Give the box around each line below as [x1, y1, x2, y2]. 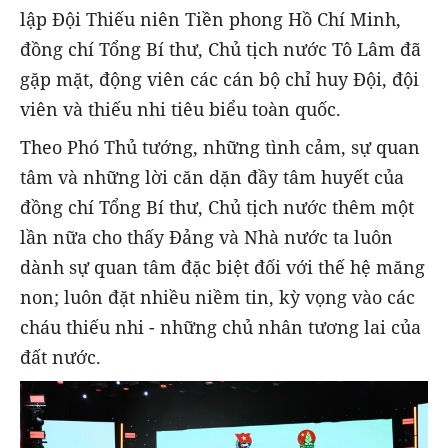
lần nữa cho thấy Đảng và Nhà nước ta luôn [20, 225, 393, 250]
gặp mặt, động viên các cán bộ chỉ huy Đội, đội [20, 67, 419, 92]
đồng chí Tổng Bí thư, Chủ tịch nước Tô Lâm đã [20, 37, 421, 62]
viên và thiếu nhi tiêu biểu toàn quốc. [20, 97, 341, 122]
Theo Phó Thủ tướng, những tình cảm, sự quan [20, 135, 420, 160]
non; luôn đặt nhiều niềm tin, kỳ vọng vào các [20, 285, 415, 310]
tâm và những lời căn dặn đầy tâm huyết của [20, 165, 404, 190]
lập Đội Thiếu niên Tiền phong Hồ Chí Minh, [20, 7, 401, 32]
